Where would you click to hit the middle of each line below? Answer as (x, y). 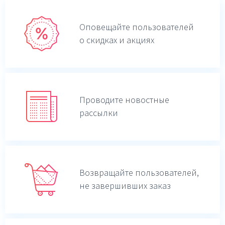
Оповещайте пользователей (137, 27)
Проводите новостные (124, 100)
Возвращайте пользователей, (139, 173)
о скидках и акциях (117, 40)
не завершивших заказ (125, 186)
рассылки (99, 113)
